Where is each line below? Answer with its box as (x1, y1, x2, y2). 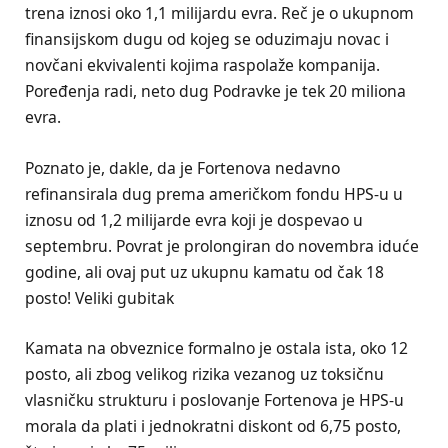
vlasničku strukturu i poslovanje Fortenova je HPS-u (25, 388, 404, 411)
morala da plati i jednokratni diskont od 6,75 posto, (25, 414, 401, 437)
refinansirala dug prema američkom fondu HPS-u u (25, 182, 403, 205)
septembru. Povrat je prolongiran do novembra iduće (25, 234, 419, 257)
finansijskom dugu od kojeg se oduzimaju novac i (25, 28, 389, 51)
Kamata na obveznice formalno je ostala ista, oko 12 (25, 336, 408, 359)
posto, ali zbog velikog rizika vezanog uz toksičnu (25, 362, 384, 385)
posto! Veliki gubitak (25, 286, 174, 309)
